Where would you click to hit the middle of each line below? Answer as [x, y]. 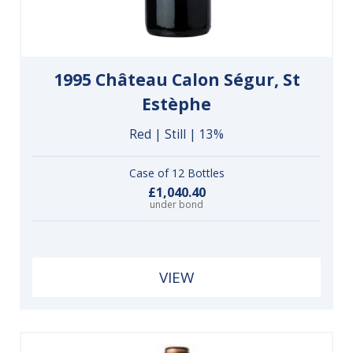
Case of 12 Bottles [176, 173]
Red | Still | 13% [176, 134]
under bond [176, 205]
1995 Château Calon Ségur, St [176, 79]
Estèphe [176, 104]
